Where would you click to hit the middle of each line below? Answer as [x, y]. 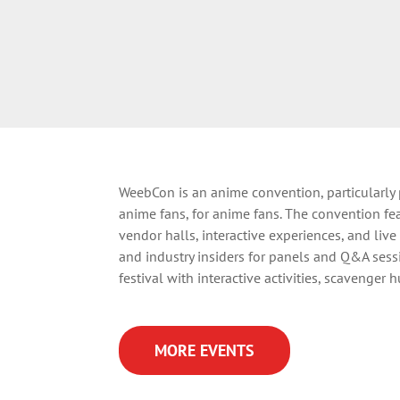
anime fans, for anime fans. [202, 213]
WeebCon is [156, 192]
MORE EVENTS [205, 350]
